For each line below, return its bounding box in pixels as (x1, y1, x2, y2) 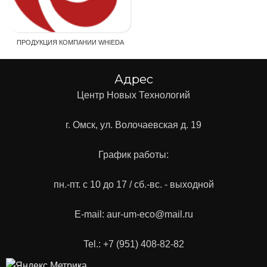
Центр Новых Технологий (77, 89, 190, 100)
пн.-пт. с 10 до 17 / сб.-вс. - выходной (53, 179, 214, 190)
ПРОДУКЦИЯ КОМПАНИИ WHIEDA (16, 38, 124, 46)
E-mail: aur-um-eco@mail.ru (74, 209, 193, 219)
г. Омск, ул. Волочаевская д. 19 (66, 119, 201, 130)
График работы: (98, 149, 169, 160)
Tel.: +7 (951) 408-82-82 (83, 238, 184, 249)
